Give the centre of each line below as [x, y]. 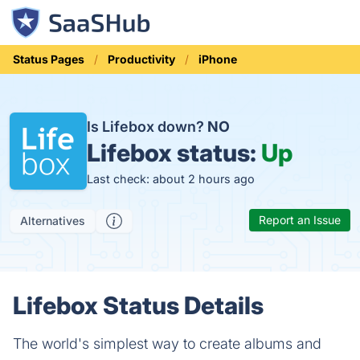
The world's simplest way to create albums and [167, 344]
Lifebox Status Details [138, 305]
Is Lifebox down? [147, 126]
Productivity [141, 59]
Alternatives [53, 221]
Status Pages [49, 59]
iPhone [218, 59]
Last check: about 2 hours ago [171, 178]
